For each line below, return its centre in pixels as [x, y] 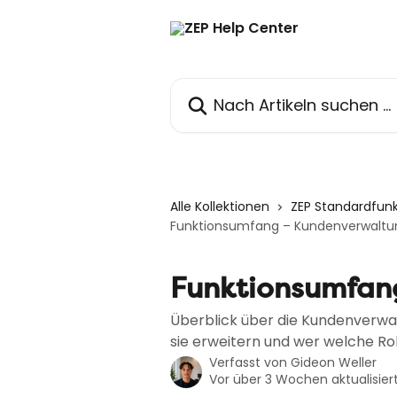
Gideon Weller [334, 362]
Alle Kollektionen [220, 206]
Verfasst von [250, 362]
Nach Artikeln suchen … [249, 88]
